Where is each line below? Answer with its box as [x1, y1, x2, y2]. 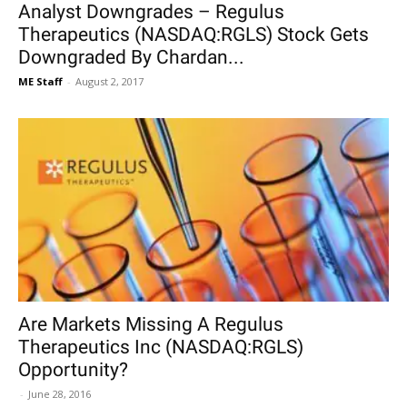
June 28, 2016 [28, 386, 91, 401]
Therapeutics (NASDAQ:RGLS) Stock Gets [18, 24, 369, 46]
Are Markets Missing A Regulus [18, 313, 283, 335]
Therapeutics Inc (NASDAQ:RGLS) [18, 335, 303, 358]
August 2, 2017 [75, 74, 144, 89]
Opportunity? [18, 358, 128, 381]
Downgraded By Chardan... [18, 46, 244, 69]
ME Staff [18, 74, 63, 89]
